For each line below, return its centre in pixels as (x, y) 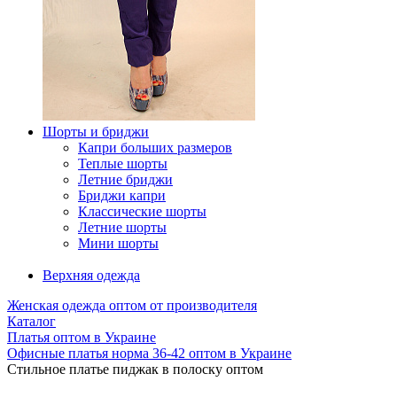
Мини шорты (118, 243)
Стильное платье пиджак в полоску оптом (135, 369)
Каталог (31, 321)
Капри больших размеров (155, 148)
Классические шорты (142, 211)
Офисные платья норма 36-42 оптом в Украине (149, 353)
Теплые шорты (123, 163)
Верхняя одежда (91, 275)
